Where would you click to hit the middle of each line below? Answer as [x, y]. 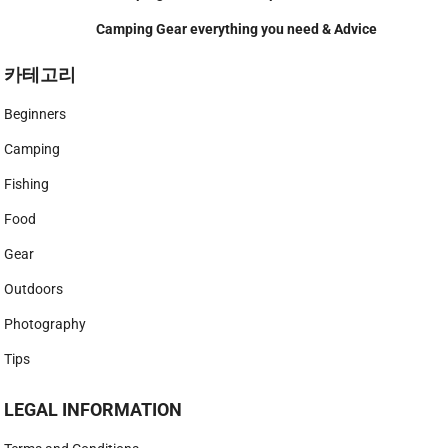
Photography [45, 324]
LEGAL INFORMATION [93, 410]
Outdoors [34, 289]
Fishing [27, 184]
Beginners [35, 114]
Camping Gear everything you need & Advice [237, 29]
